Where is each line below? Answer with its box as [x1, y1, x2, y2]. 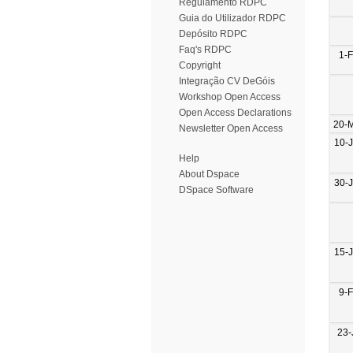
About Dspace [179, 169, 240, 180]
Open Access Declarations [179, 107, 292, 118]
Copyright [179, 60, 221, 71]
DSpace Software [179, 184, 254, 195]
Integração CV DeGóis [179, 76, 275, 87]
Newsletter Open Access [179, 123, 283, 134]
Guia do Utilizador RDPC [179, 13, 286, 24]
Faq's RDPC [179, 44, 232, 55]
